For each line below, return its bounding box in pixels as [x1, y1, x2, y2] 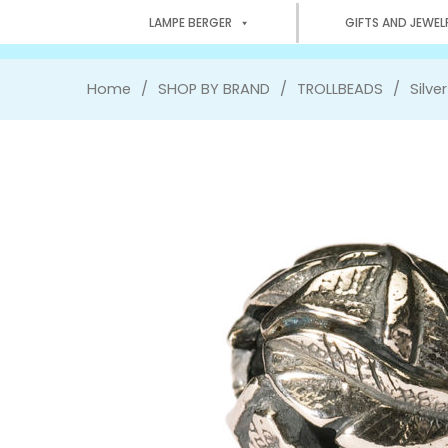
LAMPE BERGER [149, 13, 232, 31]
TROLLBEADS [297, 78, 383, 99]
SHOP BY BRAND [158, 78, 270, 99]
